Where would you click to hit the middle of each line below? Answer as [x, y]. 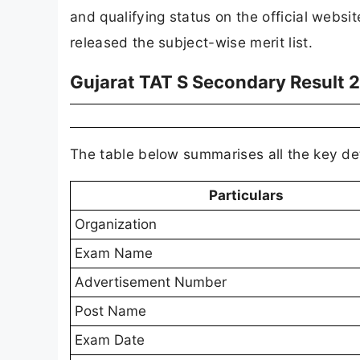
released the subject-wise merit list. [191, 42]
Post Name [110, 311]
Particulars [246, 196]
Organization [116, 225]
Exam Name [114, 254]
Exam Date [110, 340]
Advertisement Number [151, 282]
